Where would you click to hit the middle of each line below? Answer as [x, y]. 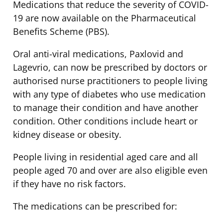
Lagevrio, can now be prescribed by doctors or [110, 67]
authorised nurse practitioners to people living [110, 80]
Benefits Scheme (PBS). [61, 31]
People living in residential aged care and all [106, 157]
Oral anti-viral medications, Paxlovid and [98, 54]
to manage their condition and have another [106, 107]
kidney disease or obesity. [67, 134]
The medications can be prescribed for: [95, 206]
